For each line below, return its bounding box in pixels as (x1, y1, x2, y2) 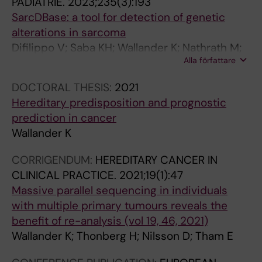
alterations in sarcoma (12, 25, 126, 40)
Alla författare (184, 55, 236, 65)
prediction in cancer (12, 111, 116, 125)
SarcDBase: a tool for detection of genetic (12, 10, 225, 25)
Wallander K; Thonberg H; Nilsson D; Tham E (12, 229, 233, 243)
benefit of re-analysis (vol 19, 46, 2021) (12, 213, 208, 228)
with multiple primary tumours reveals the (12, 198, 227, 213)
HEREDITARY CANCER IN (95, 153, 218, 167)
